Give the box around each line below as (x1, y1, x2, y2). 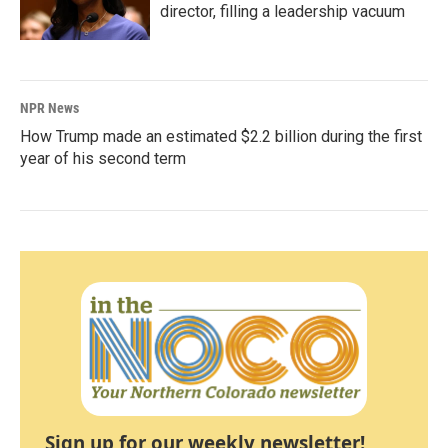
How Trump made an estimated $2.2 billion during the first (20, 126, 422, 146)
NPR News (20, 99, 79, 116)
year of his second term (20, 148, 186, 168)
